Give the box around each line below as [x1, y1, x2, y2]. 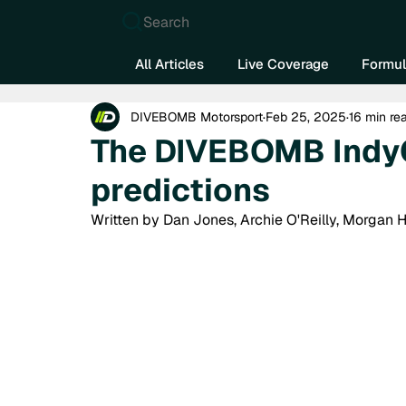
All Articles [135, 54, 205, 72]
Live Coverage [237, 54, 329, 72]
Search [143, 12, 190, 32]
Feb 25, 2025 [266, 108, 346, 125]
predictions [91, 169, 270, 211]
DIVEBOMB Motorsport [130, 108, 263, 125]
